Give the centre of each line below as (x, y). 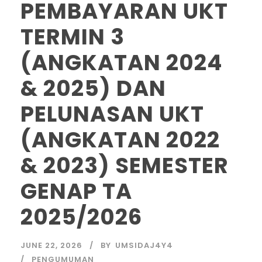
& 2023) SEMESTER (125, 166)
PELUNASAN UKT (112, 114)
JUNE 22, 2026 (51, 246)
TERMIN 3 (73, 37)
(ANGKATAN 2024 (121, 63)
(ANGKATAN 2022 (120, 140)
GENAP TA (76, 192)
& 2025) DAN (93, 89)
